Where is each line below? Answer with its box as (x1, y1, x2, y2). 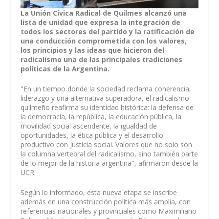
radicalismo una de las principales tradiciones (21, 54, 183, 64)
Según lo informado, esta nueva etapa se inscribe (21, 188, 177, 197)
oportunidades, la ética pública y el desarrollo (21, 130, 164, 140)
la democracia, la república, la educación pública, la (21, 111, 182, 121)
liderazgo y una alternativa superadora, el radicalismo (21, 93, 190, 103)
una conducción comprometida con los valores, (21, 36, 187, 45)
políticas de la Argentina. (21, 64, 110, 73)
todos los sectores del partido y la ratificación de (21, 26, 195, 36)
